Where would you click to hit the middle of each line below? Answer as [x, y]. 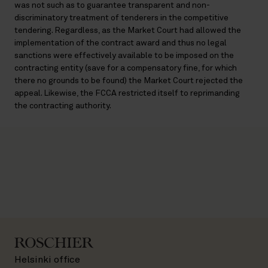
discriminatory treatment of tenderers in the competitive [121, 18]
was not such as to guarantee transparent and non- [112, 6]
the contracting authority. [63, 106]
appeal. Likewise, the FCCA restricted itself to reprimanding [127, 94]
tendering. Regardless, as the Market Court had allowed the [128, 31]
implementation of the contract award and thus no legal [121, 43]
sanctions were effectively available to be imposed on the [124, 56]
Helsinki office [47, 260]
